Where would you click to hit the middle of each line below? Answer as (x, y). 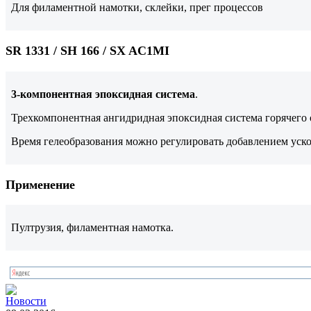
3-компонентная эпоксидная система (103, 94)
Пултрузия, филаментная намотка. (92, 228)
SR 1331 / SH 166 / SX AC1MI (87, 51)
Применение (40, 184)
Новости (26, 301)
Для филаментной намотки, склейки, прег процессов (137, 8)
